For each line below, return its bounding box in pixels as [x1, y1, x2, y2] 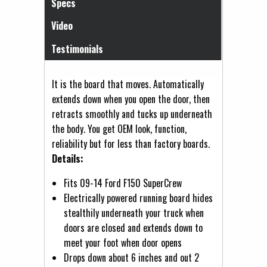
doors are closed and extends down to [64, 220, 203, 235]
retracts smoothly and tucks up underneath [52, 106, 212, 121]
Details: [52, 151, 83, 166]
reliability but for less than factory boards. [52, 136, 210, 151]
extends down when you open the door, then [52, 91, 210, 106]
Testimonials [51, 42, 103, 57]
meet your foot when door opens [64, 235, 182, 250]
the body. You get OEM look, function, [52, 121, 187, 136]
